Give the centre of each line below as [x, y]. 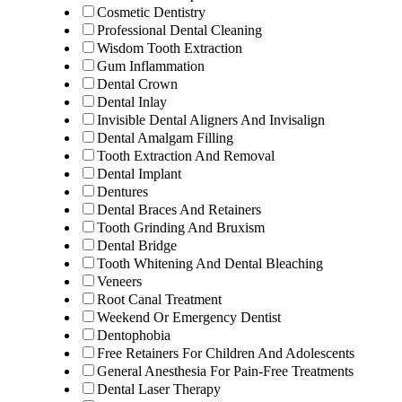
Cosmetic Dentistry [151, 12]
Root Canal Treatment [159, 299]
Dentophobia [134, 335]
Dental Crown [137, 83]
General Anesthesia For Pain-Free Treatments [225, 371]
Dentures [122, 191]
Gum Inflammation [151, 66]
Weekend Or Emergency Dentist [189, 317]
